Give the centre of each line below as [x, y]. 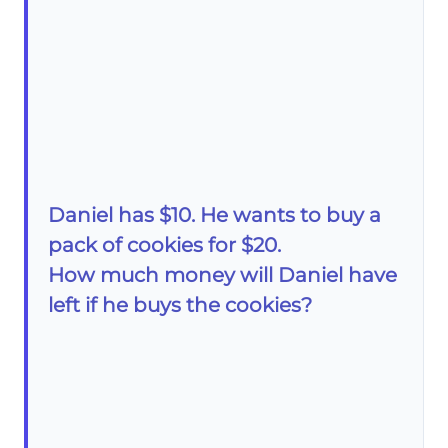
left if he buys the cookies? [180, 304]
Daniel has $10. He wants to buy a [214, 214]
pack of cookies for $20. [164, 244]
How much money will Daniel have [222, 274]
